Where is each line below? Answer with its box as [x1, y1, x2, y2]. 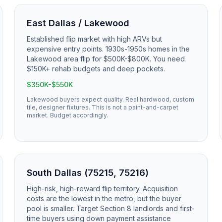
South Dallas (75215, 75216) [27, 167, 149, 178]
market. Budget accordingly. [27, 111, 109, 119]
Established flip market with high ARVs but [27, 35, 163, 43]
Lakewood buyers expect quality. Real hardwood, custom [27, 96, 195, 103]
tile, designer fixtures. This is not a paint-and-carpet [27, 104, 179, 111]
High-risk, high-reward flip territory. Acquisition [27, 184, 178, 193]
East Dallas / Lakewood [27, 18, 130, 28]
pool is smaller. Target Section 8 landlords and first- [27, 204, 195, 213]
